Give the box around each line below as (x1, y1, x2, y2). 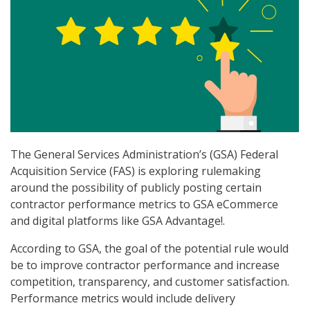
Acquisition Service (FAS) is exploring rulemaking (10, 163, 261, 179)
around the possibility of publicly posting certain (10, 180, 262, 196)
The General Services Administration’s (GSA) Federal (10, 147, 278, 163)
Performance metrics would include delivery (10, 291, 235, 307)
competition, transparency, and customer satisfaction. (10, 274, 289, 290)
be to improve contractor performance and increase (10, 257, 280, 273)
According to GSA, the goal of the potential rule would (10, 241, 289, 257)
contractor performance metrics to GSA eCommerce (10, 197, 278, 212)
